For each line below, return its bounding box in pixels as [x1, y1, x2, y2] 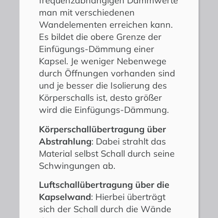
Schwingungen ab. [39, 160, 115, 171]
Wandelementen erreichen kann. [39, 19, 173, 31]
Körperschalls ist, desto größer [39, 92, 162, 104]
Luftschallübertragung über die [39, 179, 169, 190]
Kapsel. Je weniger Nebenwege [39, 55, 166, 67]
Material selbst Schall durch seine [39, 147, 175, 159]
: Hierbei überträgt [91, 191, 165, 202]
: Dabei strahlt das [91, 135, 166, 147]
